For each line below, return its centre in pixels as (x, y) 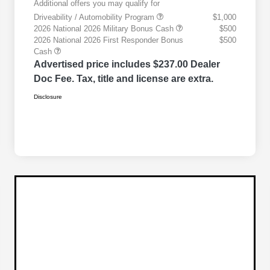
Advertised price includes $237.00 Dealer (127, 64)
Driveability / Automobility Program (95, 17)
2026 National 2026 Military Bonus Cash (105, 29)
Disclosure (48, 97)
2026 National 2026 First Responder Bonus (108, 40)
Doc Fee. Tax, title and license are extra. (124, 79)
